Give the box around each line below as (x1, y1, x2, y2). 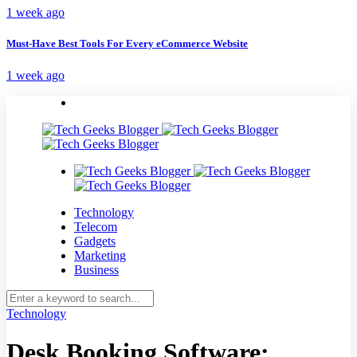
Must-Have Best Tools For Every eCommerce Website (6, 37, 248, 50)
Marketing (74, 248, 126, 262)
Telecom (74, 219, 117, 233)
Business (74, 262, 119, 277)
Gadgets (74, 233, 116, 248)
